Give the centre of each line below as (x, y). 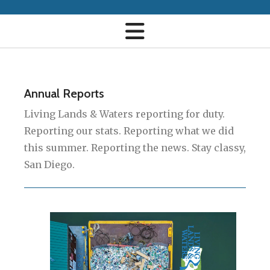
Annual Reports (64, 94)
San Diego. (51, 165)
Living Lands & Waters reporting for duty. (124, 114)
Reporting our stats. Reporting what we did (129, 131)
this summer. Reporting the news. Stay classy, (135, 148)
